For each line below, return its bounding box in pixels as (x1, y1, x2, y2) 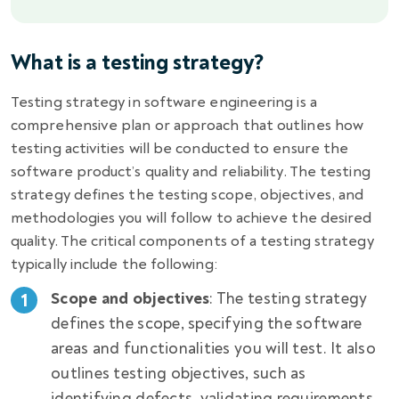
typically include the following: (11, 255, 221, 274)
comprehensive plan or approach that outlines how (11, 116, 364, 135)
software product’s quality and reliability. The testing (11, 162, 370, 182)
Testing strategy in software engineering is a (11, 93, 317, 112)
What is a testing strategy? (11, 50, 264, 77)
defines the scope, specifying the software (51, 313, 362, 335)
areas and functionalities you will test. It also (51, 338, 376, 360)
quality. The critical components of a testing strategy (11, 232, 374, 251)
